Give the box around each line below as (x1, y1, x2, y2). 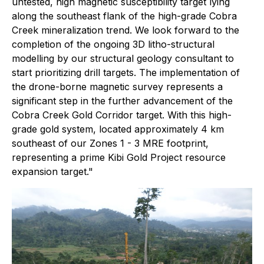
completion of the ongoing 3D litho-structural (12, 38, 214, 50)
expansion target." (12, 166, 93, 177)
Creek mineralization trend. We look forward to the (12, 24, 239, 36)
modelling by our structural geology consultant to (12, 52, 234, 64)
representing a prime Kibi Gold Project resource (12, 151, 226, 163)
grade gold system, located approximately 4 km (12, 123, 224, 135)
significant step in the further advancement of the (12, 95, 233, 107)
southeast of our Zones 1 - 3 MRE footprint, (12, 137, 209, 149)
